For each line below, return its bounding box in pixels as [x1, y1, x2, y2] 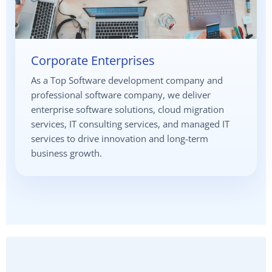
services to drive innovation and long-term [31, 132, 208, 145]
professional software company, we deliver [31, 89, 211, 101]
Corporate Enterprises [31, 52, 155, 69]
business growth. [31, 147, 102, 160]
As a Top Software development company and [31, 74, 223, 87]
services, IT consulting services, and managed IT [31, 118, 229, 131]
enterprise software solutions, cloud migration [31, 103, 224, 116]
